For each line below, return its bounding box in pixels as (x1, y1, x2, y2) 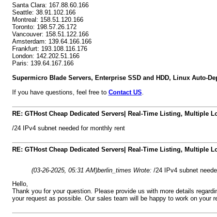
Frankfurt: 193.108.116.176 (12, 45, 87, 52)
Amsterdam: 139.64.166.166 (12, 38, 92, 45)
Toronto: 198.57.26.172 (12, 23, 77, 31)
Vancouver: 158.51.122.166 (12, 31, 89, 38)
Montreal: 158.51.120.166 (12, 16, 83, 23)
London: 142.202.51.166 (12, 52, 79, 60)
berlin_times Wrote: (97, 167, 154, 174)
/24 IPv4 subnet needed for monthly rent (12, 124, 125, 132)
